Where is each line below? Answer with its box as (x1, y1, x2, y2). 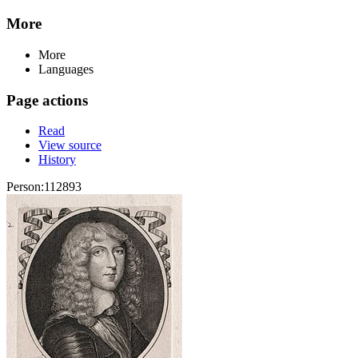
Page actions (6, 91, 88, 109)
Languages (38, 62, 93, 76)
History (38, 153, 76, 167)
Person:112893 (6, 180, 82, 194)
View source (38, 138, 101, 153)
